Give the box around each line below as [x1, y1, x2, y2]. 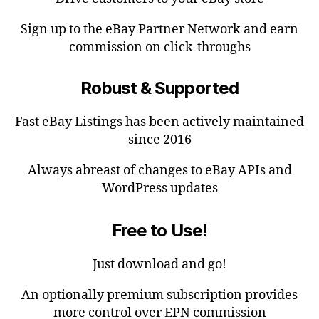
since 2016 [127, 132, 192, 149]
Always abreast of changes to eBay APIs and [27, 162, 292, 179]
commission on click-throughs [68, 39, 251, 56]
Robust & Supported [80, 78, 239, 99]
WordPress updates [101, 180, 218, 197]
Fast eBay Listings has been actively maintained [15, 114, 304, 131]
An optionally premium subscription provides [21, 287, 298, 304]
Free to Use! [112, 220, 207, 241]
